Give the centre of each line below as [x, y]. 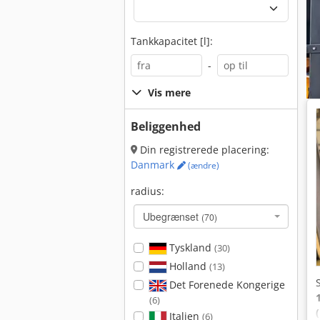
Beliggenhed [166, 126]
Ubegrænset [172, 216]
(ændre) [202, 165]
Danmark [154, 165]
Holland [187, 266]
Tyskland [190, 247]
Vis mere [169, 92]
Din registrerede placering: [203, 150]
